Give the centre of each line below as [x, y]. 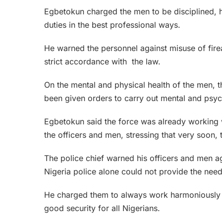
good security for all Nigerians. [102, 208]
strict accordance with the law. [102, 61]
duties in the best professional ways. [112, 25]
